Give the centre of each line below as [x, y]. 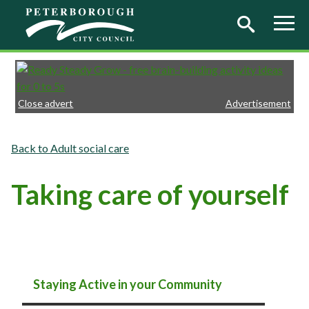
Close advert [46, 103]
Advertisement [258, 103]
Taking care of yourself [150, 195]
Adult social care [90, 148]
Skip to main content [59, 16]
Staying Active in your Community [128, 284]
